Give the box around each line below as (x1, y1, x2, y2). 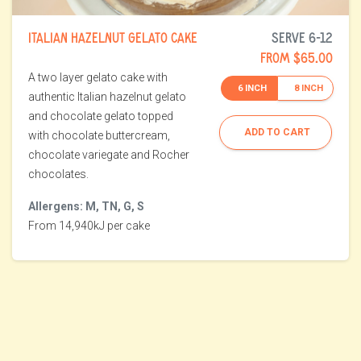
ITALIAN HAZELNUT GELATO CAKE (28, 28, 197, 47)
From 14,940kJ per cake (28, 219, 150, 233)
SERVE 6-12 (272, 28, 333, 47)
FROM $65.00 (260, 48, 333, 67)
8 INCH (294, 82, 323, 93)
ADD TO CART (244, 127, 310, 139)
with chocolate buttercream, (28, 129, 170, 143)
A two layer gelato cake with (28, 71, 168, 85)
